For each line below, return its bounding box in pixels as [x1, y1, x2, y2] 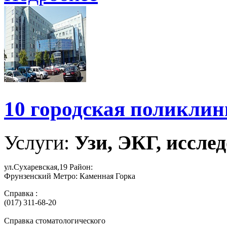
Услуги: [4, 131, 74, 154]
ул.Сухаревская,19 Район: [4, 162, 93, 171]
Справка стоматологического [4, 216, 105, 225]
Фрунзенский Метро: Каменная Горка [4, 171, 135, 180]
